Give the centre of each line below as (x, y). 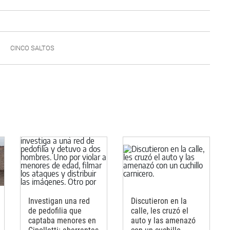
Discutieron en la (159, 201)
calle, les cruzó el (160, 210)
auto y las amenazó (163, 220)
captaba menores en (62, 220)
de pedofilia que (55, 210)
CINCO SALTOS (32, 48)
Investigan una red (59, 201)
